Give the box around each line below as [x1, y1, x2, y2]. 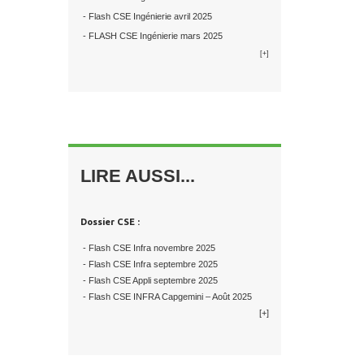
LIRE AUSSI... [80, 166, 195, 187]
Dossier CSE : [80, 217, 140, 227]
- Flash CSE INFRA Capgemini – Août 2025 [80, 292, 252, 302]
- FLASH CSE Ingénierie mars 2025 [80, 31, 223, 41]
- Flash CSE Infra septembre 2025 [80, 259, 218, 270]
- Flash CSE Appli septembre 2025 [80, 275, 218, 286]
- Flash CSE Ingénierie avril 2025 [80, 11, 212, 22]
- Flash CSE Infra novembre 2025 [80, 243, 215, 253]
